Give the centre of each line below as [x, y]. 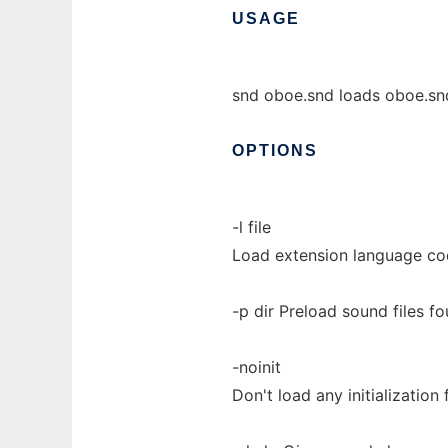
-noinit [256, 367]
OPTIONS [275, 150]
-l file [251, 227]
